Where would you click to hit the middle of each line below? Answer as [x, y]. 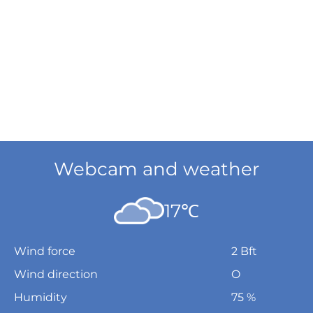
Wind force [45, 251]
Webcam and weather [156, 169]
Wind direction [56, 274]
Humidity [41, 297]
